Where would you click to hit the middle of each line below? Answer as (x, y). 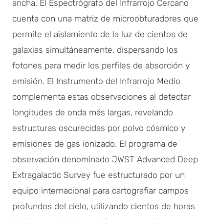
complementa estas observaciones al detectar (101, 97)
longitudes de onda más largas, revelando (93, 112)
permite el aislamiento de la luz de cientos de (100, 34)
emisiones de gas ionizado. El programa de (95, 143)
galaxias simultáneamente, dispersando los (95, 50)
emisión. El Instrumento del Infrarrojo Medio (96, 81)
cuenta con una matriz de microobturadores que (105, 18)
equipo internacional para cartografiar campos (100, 190)
